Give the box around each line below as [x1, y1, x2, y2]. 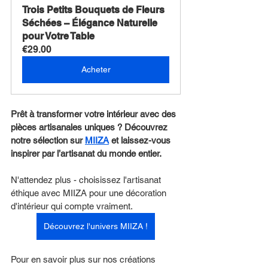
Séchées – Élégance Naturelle [22, 17, 160, 29]
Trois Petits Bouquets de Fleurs [22, 4, 167, 16]
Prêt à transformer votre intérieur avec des [11, 108, 178, 119]
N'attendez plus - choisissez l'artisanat [11, 174, 163, 185]
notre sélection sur [11, 135, 85, 145]
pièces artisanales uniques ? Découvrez [11, 121, 170, 132]
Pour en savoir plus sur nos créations [11, 254, 158, 264]
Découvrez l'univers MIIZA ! [44, 221, 148, 231]
